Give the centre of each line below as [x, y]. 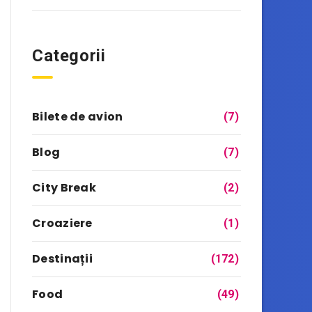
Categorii [69, 56]
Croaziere [62, 223]
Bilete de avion [78, 117]
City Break [64, 188]
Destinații [62, 259]
